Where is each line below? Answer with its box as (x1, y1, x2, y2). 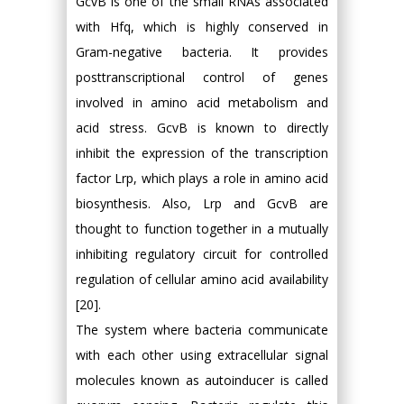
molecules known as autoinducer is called (76, 371, 328, 389)
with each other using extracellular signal (76, 345, 328, 363)
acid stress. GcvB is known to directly (76, 118, 328, 136)
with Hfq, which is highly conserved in (76, 17, 328, 35)
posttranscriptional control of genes (76, 68, 328, 86)
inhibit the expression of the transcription (76, 143, 328, 161)
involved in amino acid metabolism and (76, 93, 328, 111)
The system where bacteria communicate (76, 320, 328, 338)
